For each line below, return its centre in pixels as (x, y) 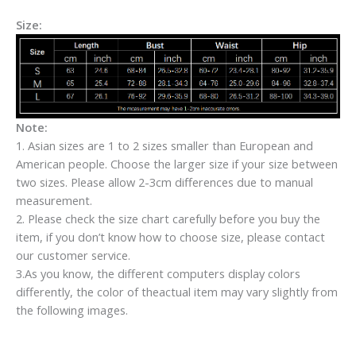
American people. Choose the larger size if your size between (177, 163)
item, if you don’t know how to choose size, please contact (170, 236)
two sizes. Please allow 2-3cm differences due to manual (164, 182)
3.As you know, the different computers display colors (158, 273)
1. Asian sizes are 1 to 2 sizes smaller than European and (164, 145)
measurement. (54, 200)
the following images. (72, 310)
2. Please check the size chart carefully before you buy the (168, 218)
